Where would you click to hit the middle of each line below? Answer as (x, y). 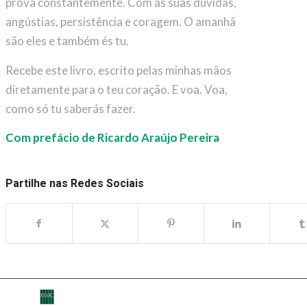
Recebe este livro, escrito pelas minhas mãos (118, 70)
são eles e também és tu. (67, 41)
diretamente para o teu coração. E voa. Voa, (116, 89)
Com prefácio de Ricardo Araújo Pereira (112, 138)
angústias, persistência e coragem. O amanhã (120, 22)
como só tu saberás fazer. (70, 108)
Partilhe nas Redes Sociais (74, 184)
